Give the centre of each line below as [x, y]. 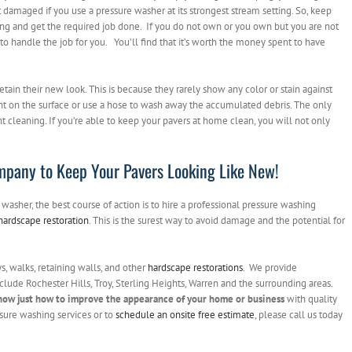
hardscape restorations [195, 268]
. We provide [270, 268]
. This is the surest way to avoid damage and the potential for [217, 221]
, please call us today [299, 315]
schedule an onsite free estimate [185, 315]
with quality [311, 299]
